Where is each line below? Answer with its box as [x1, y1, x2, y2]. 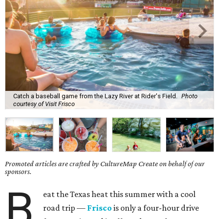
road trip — [43, 203, 88, 213]
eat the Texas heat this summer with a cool [43, 189, 196, 199]
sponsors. [5, 167, 32, 176]
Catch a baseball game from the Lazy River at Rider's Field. [13, 92, 177, 100]
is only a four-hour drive [112, 203, 199, 213]
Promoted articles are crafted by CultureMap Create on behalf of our [5, 159, 205, 168]
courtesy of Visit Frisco [13, 100, 75, 108]
